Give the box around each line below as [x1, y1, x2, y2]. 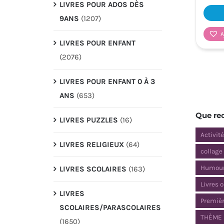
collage [200, 147, 223, 155]
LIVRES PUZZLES [59, 115, 118, 124]
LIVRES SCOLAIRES [59, 164, 126, 173]
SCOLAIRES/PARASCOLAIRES [59, 202, 161, 212]
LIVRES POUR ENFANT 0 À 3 [59, 76, 155, 86]
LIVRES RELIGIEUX [59, 139, 124, 149]
